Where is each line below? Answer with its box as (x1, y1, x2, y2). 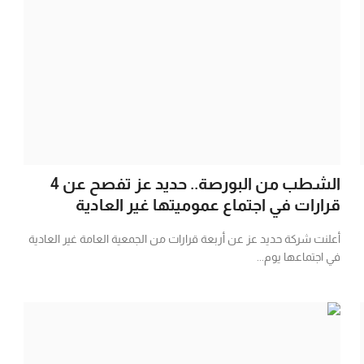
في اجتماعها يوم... (256, 249, 340, 263)
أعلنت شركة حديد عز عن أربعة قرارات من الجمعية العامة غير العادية (28, 232, 340, 245)
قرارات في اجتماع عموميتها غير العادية (75, 195, 340, 214)
